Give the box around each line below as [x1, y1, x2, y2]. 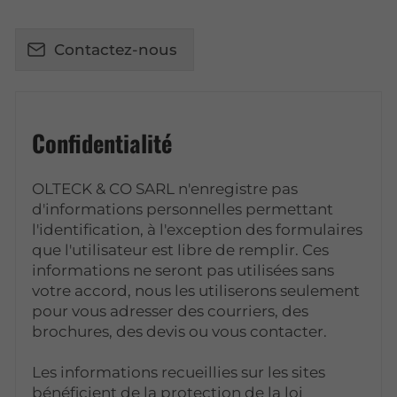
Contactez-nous [53, 40, 177, 58]
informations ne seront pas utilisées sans [32, 261, 335, 279]
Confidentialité [32, 125, 173, 160]
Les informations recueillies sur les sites [32, 362, 326, 381]
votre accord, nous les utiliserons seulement [32, 281, 361, 300]
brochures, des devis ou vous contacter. [32, 322, 328, 340]
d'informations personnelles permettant [32, 199, 334, 218]
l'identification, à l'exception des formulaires [32, 220, 363, 238]
